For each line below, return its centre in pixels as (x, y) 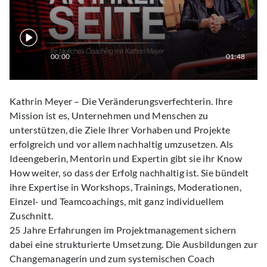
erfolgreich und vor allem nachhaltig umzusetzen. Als (122, 144)
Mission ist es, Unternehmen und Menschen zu (109, 115)
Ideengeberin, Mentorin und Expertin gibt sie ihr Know (126, 158)
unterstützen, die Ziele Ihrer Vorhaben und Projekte (120, 130)
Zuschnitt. (32, 215)
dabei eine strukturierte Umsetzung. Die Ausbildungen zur (133, 244)
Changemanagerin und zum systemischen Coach (112, 258)
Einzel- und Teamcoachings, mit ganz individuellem (117, 201)
